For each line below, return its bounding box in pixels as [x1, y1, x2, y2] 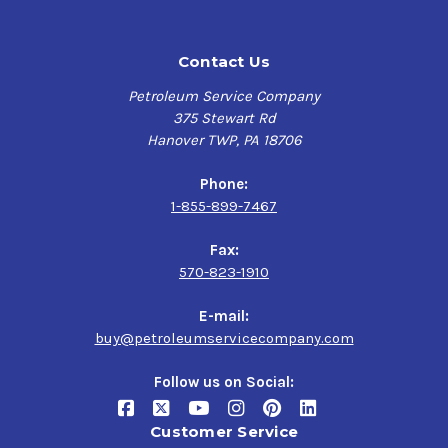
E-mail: [199, 306, 249, 325]
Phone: [200, 174, 248, 193]
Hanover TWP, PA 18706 [146, 130, 302, 149]
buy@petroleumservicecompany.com [94, 328, 354, 347]
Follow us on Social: [154, 372, 294, 391]
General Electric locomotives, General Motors [22, 34, 340, 53]
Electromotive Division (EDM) [22, 56, 230, 75]
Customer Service [150, 421, 298, 441]
